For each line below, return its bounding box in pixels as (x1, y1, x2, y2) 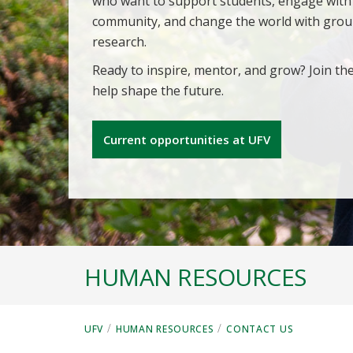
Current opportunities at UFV (103, 132, 270, 147)
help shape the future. (92, 82, 224, 99)
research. (92, 33, 147, 50)
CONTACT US (226, 322, 294, 336)
